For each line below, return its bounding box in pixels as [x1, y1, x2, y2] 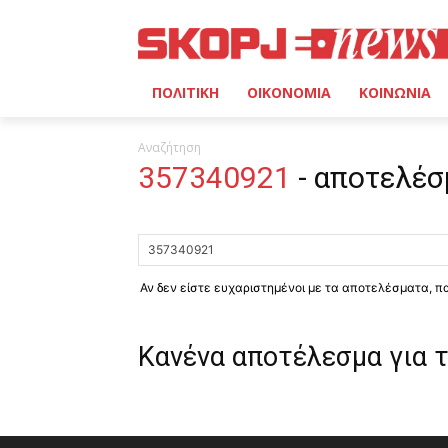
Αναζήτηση [138, 138, 201, 156]
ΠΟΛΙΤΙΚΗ [152, 82, 219, 102]
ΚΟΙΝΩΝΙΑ [359, 82, 431, 102]
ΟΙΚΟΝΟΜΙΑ [247, 82, 331, 102]
